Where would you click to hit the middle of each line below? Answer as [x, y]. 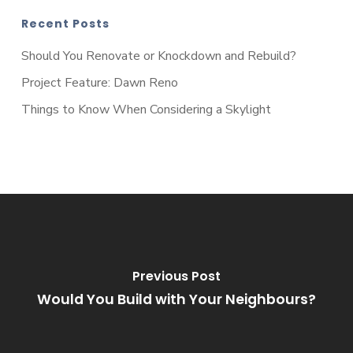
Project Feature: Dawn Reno [99, 83]
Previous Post [176, 276]
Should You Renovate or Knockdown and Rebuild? [158, 56]
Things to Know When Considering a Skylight [146, 110]
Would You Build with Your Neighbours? [176, 299]
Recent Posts [65, 24]
